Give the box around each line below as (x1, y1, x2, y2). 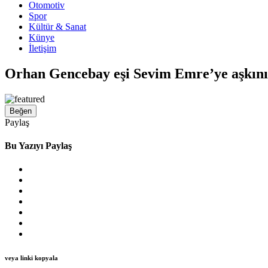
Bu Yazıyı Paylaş (5, 141, 72, 151)
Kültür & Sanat (29, 22, 86, 32)
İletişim (29, 43, 56, 53)
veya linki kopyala (5, 254, 58, 262)
